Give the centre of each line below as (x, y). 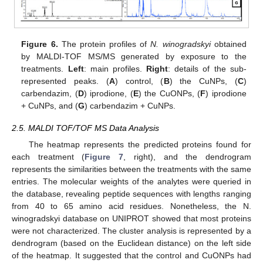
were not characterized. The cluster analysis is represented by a (131, 231)
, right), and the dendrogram (188, 157)
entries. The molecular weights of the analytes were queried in (131, 182)
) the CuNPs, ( (203, 81)
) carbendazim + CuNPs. (130, 106)
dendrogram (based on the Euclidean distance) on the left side (131, 243)
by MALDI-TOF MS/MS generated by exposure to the (134, 57)
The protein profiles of (104, 44)
